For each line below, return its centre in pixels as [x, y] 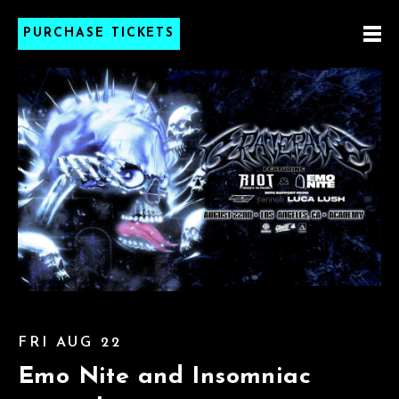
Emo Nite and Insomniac [165, 377]
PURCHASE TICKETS [99, 33]
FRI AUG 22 [70, 342]
